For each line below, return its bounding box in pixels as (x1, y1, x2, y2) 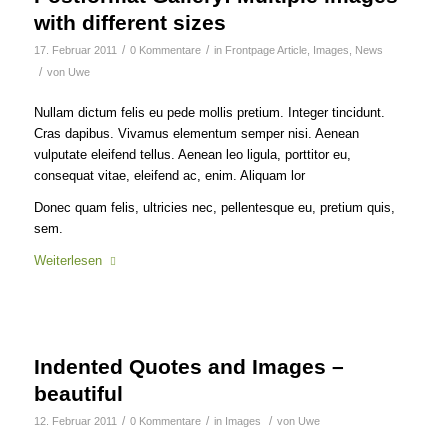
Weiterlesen (33, 252, 102, 268)
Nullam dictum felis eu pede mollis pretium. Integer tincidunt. (33, 104, 385, 120)
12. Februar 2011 (33, 414, 117, 427)
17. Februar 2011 (33, 43, 117, 56)
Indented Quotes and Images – (33, 354, 344, 378)
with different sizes (33, 10, 226, 34)
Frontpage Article (224, 43, 307, 56)
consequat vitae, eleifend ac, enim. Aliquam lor (33, 167, 305, 183)
